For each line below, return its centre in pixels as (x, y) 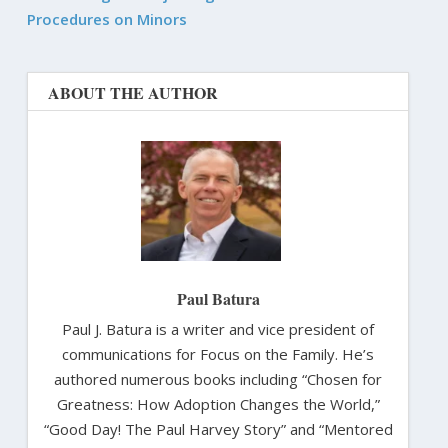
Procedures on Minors (106, 18)
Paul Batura (218, 298)
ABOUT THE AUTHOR (132, 92)
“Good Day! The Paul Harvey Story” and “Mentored (218, 428)
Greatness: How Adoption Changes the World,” (218, 403)
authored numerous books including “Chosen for (218, 378)
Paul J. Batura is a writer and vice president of (218, 328)
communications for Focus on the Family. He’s (218, 353)
